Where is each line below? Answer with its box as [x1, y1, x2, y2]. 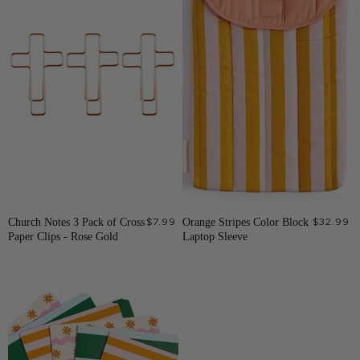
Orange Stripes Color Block [182, 215, 309, 228]
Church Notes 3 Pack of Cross [8, 215, 145, 228]
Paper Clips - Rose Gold [8, 229, 118, 243]
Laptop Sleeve [182, 229, 247, 243]
